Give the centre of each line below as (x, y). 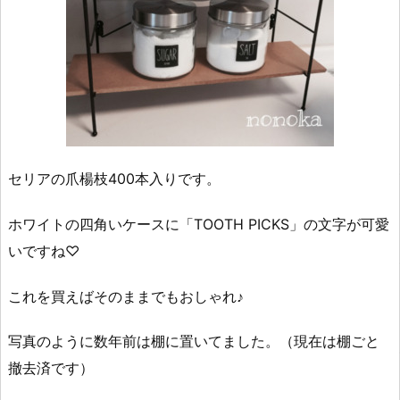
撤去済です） (51, 368)
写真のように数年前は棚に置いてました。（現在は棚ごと (194, 342)
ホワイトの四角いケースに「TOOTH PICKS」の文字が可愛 (199, 224)
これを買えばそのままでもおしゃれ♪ (126, 296)
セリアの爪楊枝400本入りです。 (114, 179)
